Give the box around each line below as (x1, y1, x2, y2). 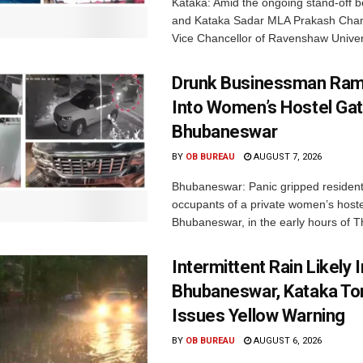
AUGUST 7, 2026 (251, 152, 322, 163)
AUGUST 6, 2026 (251, 335, 322, 347)
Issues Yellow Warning (172, 305, 345, 327)
